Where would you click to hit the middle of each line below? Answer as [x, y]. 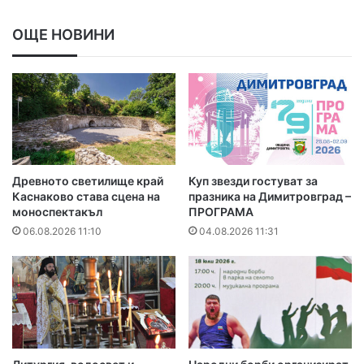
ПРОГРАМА [221, 212]
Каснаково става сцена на [86, 197]
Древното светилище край [88, 181]
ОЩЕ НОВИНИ [63, 35]
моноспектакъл [57, 212]
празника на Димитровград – [270, 197]
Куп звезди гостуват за [253, 181]
